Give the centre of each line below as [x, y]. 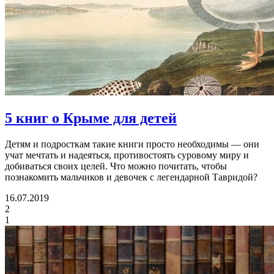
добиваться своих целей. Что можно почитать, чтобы [116, 166]
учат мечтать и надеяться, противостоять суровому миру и [127, 155]
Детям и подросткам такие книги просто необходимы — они [132, 144]
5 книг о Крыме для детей [91, 118]
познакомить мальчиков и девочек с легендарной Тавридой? [131, 177]
